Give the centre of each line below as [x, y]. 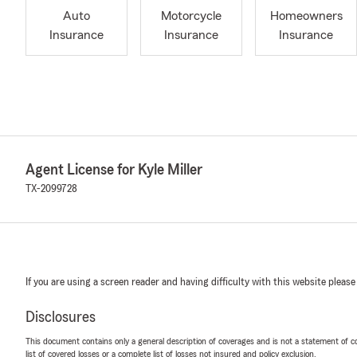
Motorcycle [191, 16]
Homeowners [306, 16]
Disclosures [61, 317]
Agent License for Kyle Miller [114, 170]
